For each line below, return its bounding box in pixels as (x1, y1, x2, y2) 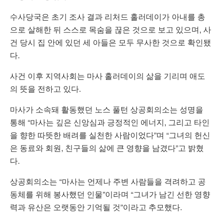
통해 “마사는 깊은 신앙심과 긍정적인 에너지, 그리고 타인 (10, 116, 210, 128)
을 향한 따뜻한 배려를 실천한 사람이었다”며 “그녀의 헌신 (10, 129, 210, 141)
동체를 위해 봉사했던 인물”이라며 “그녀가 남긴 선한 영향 (10, 188, 210, 200)
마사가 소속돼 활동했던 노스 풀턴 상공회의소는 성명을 (10, 104, 203, 115)
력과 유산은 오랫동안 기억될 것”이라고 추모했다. (10, 201, 182, 213)
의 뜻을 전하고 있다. (10, 83, 81, 95)
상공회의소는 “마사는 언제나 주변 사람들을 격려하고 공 (10, 176, 206, 187)
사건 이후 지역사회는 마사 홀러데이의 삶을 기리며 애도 (10, 70, 205, 82)
